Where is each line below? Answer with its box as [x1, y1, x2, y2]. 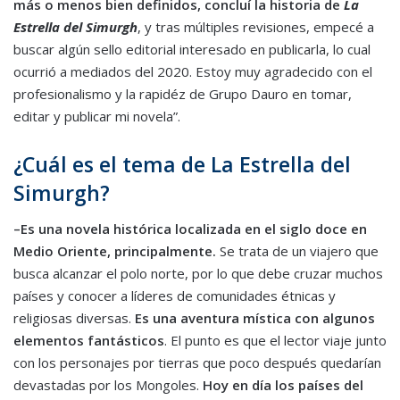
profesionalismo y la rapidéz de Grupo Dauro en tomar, [13, 85, 352, 104]
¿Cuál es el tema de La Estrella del [13, 150, 351, 179]
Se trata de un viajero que [216, 241, 379, 260]
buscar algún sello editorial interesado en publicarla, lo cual [13, 40, 371, 59]
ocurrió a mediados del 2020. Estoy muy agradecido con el [13, 62, 372, 81]
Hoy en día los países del [203, 375, 363, 394]
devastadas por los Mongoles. [13, 375, 203, 394]
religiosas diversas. [13, 308, 135, 327]
